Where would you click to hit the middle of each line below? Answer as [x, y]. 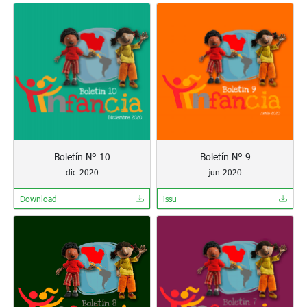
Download [38, 199]
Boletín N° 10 [82, 157]
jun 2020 [225, 172]
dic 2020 [82, 172]
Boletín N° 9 [225, 157]
